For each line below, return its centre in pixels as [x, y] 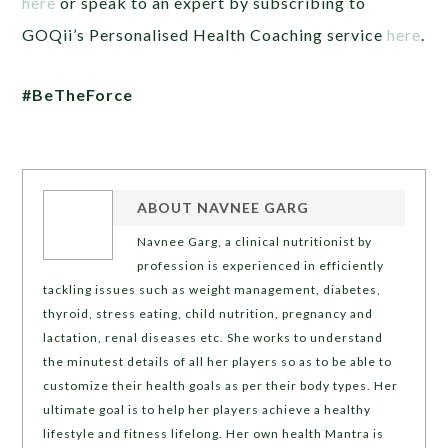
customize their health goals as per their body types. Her [221, 386]
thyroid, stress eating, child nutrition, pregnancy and [208, 314]
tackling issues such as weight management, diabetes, [212, 290]
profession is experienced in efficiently [261, 266]
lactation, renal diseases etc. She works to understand [213, 338]
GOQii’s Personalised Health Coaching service [205, 35]
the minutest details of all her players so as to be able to [218, 362]
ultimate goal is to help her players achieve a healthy [207, 410]
